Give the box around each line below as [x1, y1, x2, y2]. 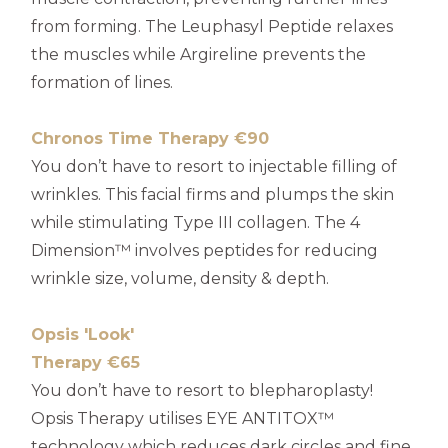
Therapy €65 [31, 352, 165, 372]
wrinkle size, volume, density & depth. [31, 268, 329, 288]
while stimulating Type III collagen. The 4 [31, 212, 360, 232]
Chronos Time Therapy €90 [31, 128, 269, 148]
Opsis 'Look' [31, 324, 134, 344]
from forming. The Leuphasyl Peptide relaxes [31, 16, 393, 36]
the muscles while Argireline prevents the [31, 44, 366, 64]
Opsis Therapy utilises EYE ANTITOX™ [31, 408, 334, 428]
